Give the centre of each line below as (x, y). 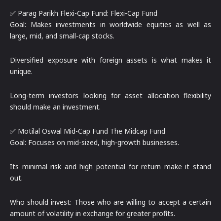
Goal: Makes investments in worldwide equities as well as (110, 24)
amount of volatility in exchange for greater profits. (92, 213)
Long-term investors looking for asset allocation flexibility (110, 95)
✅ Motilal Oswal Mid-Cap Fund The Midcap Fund (88, 131)
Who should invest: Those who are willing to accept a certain (110, 202)
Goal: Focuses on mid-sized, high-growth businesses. (94, 142)
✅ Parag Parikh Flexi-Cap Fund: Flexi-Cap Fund (84, 13)
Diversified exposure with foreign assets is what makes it (110, 60)
